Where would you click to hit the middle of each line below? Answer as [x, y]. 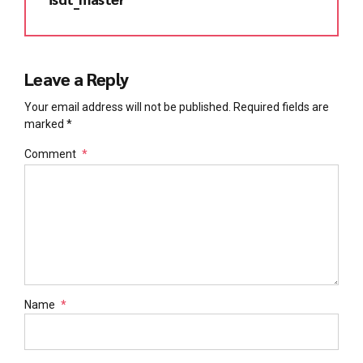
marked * [48, 124]
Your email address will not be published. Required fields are [177, 107]
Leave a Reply [77, 78]
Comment [50, 154]
